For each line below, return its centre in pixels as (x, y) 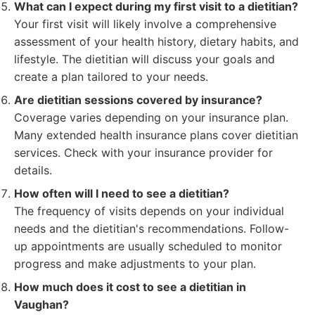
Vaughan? (41, 304)
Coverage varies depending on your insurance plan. (151, 117)
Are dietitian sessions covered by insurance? (138, 100)
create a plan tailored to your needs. (111, 77)
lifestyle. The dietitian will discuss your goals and (144, 59)
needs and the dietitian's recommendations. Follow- (152, 229)
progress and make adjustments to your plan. (135, 264)
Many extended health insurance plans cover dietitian (156, 135)
